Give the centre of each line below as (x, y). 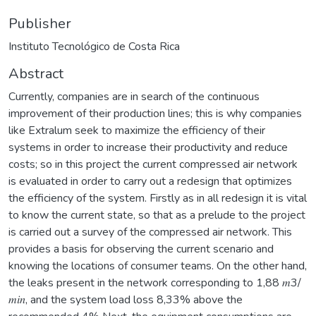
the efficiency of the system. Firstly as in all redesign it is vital (158, 198)
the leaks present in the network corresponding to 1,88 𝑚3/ (155, 282)
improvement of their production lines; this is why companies (155, 113)
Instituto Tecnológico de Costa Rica (94, 46)
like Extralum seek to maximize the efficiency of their (137, 130)
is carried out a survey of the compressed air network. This (150, 232)
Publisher (40, 23)
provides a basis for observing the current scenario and (141, 249)
